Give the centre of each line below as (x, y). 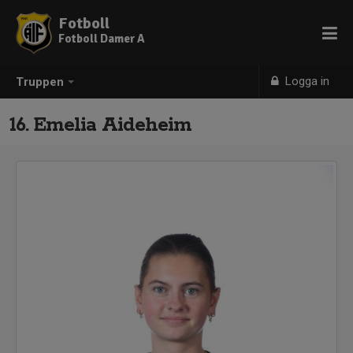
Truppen (40, 82)
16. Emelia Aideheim (100, 125)
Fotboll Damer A (102, 39)
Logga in (306, 81)
